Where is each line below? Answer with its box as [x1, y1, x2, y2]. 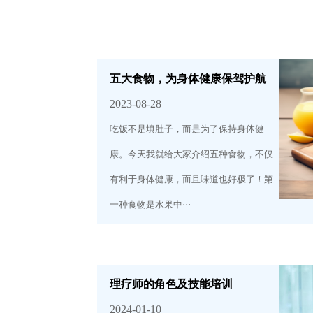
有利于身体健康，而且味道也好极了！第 [110, 173, 274, 184]
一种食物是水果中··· [110, 198, 191, 210]
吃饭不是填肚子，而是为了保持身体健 [110, 123, 265, 134]
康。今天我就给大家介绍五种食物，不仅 [110, 148, 274, 159]
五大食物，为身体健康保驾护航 [110, 72, 267, 85]
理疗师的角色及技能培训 [110, 277, 233, 290]
